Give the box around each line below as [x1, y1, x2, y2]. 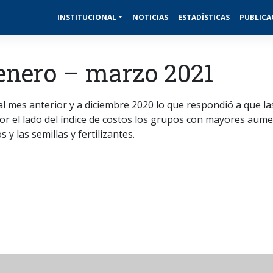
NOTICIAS [132, 12, 168, 23]
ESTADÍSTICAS [178, 12, 230, 23]
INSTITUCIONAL [57, 12, 116, 23]
